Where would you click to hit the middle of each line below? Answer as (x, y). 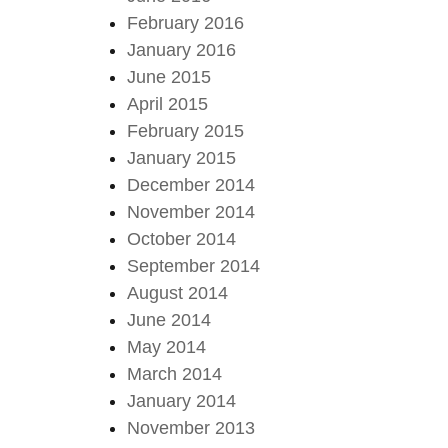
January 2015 (182, 157)
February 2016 (186, 22)
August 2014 (178, 292)
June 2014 (169, 319)
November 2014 (191, 211)
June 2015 (169, 76)
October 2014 (182, 238)
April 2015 (168, 103)
